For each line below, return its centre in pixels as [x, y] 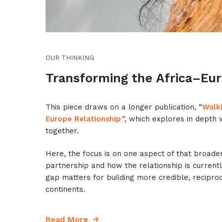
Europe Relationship [83, 119]
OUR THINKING [70, 58]
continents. [65, 189]
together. [62, 131]
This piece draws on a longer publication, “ [124, 107]
